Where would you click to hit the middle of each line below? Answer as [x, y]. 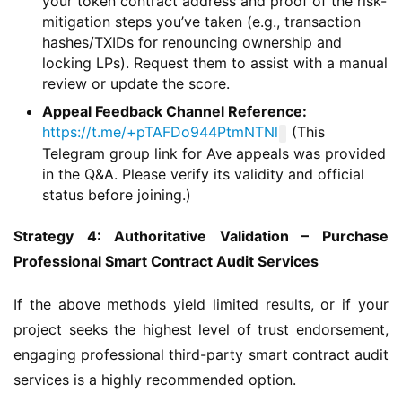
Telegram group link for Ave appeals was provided [214, 153]
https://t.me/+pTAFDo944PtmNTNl [160, 131]
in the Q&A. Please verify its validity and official [203, 174]
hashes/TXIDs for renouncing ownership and [192, 42]
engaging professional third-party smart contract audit [201, 354]
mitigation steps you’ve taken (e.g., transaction [201, 21]
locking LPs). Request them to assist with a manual [215, 62]
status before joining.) [117, 194]
